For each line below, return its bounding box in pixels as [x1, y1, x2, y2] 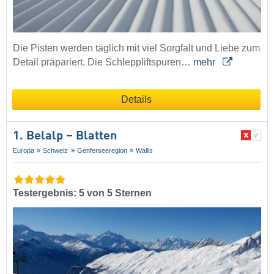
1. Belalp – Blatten [13, 130, 117, 143]
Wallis [136, 147, 154, 155]
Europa [13, 147, 34, 155]
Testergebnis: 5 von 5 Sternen [13, 187, 152, 198]
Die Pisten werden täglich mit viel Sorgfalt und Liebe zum [13, 43, 260, 54]
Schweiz [43, 147, 68, 155]
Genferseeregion [76, 147, 127, 155]
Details [121, 94, 152, 105]
